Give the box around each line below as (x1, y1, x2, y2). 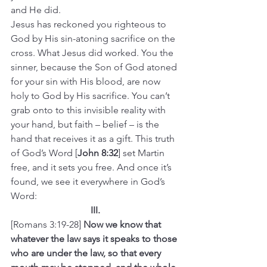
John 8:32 (77, 147, 118, 159)
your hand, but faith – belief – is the (11, 119, 162, 130)
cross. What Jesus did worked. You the (11, 47, 176, 58)
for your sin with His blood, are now (11, 76, 163, 87)
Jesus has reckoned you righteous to (11, 18, 169, 30)
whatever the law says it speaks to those (11, 233, 179, 244)
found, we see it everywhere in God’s (11, 176, 167, 187)
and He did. (11, 4, 61, 15)
